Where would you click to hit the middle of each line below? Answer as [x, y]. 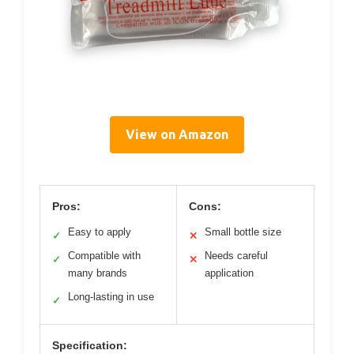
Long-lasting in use [111, 296]
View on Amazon [177, 134]
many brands [98, 273]
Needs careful [236, 255]
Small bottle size [243, 232]
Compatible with [104, 255]
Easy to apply [100, 232]
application [229, 273]
